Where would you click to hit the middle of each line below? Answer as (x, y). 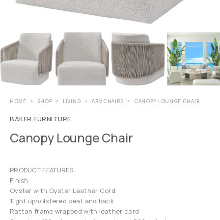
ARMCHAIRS (108, 101)
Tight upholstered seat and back (62, 201)
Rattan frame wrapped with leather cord (75, 211)
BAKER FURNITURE (41, 119)
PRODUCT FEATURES (42, 170)
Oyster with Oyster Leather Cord (63, 191)
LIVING (72, 101)
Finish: (20, 180)
